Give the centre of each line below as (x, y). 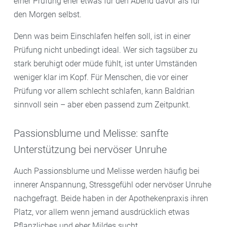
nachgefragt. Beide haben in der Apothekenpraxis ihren (111, 198)
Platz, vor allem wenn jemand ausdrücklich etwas (102, 212)
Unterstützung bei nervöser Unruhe (90, 149)
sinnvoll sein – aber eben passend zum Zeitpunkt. (102, 104)
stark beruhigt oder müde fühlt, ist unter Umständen (105, 63)
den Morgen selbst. (48, 14)
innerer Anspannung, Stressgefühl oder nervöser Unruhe (112, 184)
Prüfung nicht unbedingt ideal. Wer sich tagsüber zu (106, 50)
